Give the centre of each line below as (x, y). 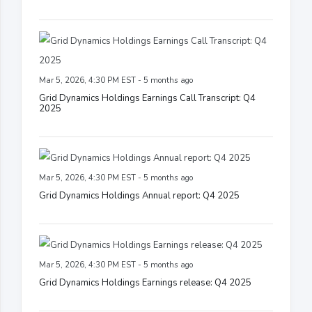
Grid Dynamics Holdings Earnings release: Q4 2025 (145, 282)
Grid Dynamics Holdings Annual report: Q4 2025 (139, 195)
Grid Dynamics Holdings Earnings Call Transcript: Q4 (147, 98)
